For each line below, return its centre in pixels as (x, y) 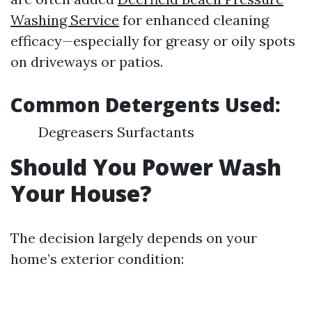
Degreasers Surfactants (116, 132)
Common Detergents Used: (146, 104)
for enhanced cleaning (194, 20)
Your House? (81, 193)
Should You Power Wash (146, 167)
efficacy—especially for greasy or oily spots (153, 41)
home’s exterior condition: (97, 259)
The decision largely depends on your (134, 238)
